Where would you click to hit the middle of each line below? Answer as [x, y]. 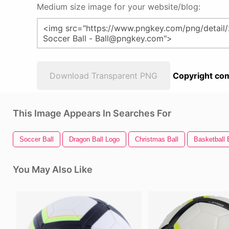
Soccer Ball [37, 139]
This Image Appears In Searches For [92, 113]
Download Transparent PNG [104, 76]
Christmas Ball [157, 139]
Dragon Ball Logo [94, 139]
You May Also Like [53, 169]
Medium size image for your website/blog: [119, 7]
